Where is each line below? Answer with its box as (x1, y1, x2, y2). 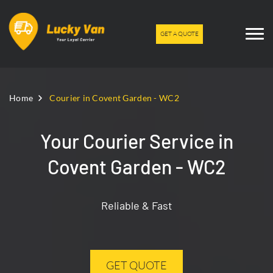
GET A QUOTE (160, 29, 199, 38)
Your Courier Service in (40, 129, 233, 152)
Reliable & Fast (101, 199, 172, 212)
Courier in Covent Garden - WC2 (49, 93, 179, 103)
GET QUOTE (106, 258, 167, 272)
